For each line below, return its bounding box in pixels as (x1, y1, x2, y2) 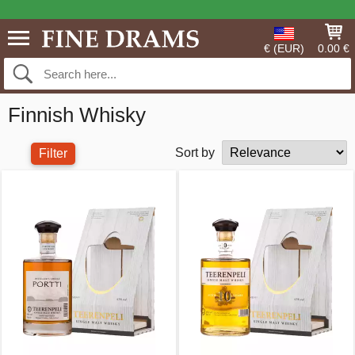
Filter (39, 147, 68, 160)
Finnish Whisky (8, 104, 146, 126)
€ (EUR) (264, 42, 304, 55)
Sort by (174, 146, 215, 159)
